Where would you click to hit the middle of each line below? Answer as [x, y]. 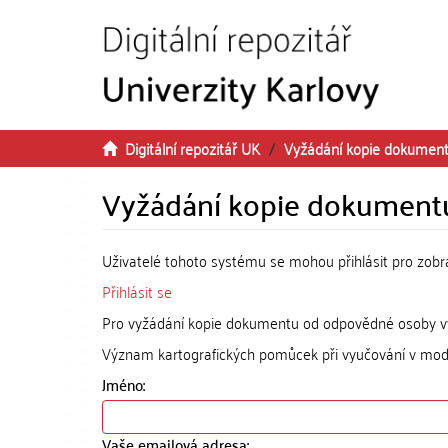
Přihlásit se [137, 291]
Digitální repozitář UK [192, 148]
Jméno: [125, 384]
